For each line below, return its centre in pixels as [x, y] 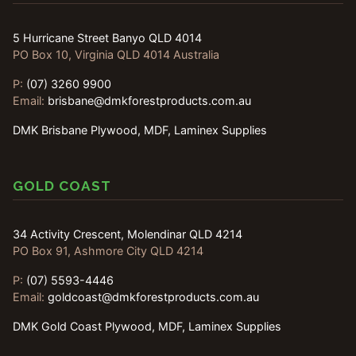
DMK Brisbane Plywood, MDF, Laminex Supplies [140, 130]
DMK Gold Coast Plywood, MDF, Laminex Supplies [147, 327]
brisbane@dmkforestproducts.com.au [149, 101]
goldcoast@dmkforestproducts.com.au [153, 297]
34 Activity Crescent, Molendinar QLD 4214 [128, 234]
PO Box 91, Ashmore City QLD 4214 [108, 251]
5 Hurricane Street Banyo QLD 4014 [107, 38]
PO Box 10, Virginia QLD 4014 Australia [116, 55]
